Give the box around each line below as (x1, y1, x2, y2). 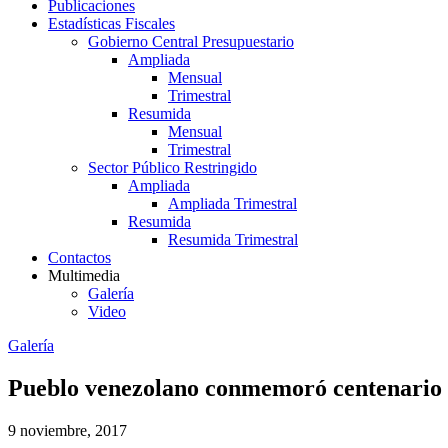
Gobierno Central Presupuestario (88, 33, 294, 50)
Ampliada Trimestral (168, 195, 297, 212)
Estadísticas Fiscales (48, 15, 175, 32)
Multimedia (48, 267, 120, 284)
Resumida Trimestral (168, 231, 298, 248)
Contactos (48, 249, 111, 266)
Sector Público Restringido (88, 159, 257, 176)
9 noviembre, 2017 (8, 421, 127, 439)
